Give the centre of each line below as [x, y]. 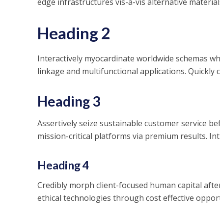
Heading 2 [74, 33]
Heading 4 [63, 165]
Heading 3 [69, 101]
